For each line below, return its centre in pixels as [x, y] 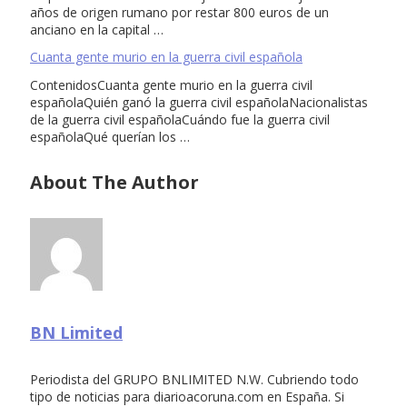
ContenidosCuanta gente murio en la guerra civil [171, 84]
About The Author [114, 182]
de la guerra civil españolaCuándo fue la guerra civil [180, 119]
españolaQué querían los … [110, 136]
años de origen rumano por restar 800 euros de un [179, 12]
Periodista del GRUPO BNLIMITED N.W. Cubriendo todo [194, 380]
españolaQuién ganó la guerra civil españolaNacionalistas [199, 102]
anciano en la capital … [97, 29]
